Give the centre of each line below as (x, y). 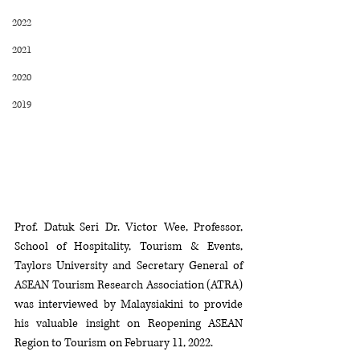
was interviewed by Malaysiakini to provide (129, 304)
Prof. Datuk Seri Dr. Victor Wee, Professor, (129, 227)
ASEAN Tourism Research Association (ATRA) (129, 284)
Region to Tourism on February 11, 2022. (114, 342)
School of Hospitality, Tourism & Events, (129, 246)
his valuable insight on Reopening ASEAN (129, 323)
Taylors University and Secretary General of (129, 265)
